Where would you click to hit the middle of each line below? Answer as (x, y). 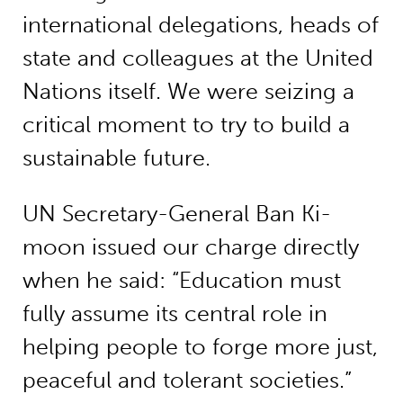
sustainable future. (116, 158)
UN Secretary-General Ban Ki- (176, 214)
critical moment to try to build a (186, 125)
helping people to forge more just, (200, 347)
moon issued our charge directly (190, 247)
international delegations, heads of (200, 25)
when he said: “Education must (181, 281)
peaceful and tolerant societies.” (187, 381)
